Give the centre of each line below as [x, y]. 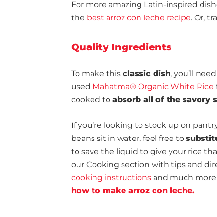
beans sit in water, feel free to [129, 138]
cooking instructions [111, 178]
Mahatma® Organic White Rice [152, 86]
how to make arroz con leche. [134, 191]
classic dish [147, 73]
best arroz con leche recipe [139, 18]
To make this [97, 73]
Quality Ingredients [121, 47]
